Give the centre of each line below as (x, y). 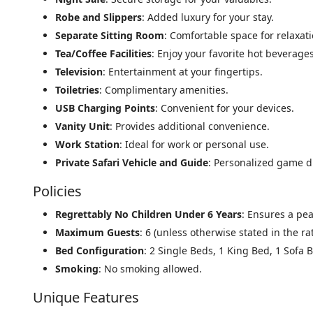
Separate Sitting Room (110, 36)
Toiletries (77, 90)
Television (79, 72)
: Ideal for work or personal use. (194, 145)
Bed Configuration (100, 251)
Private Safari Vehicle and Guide (132, 163)
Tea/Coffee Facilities (103, 54)
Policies (57, 191)
